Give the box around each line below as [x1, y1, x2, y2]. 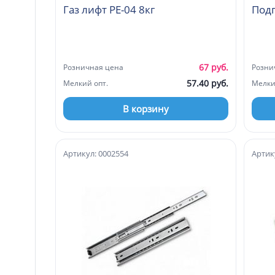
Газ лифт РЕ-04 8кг [139, 2, 155, 17]
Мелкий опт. [63, 77, 108, 88]
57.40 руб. [187, 77, 228, 89]
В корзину [123, 102, 169, 115]
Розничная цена [63, 61, 123, 72]
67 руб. [199, 61, 228, 73]
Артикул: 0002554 [63, 147, 128, 159]
